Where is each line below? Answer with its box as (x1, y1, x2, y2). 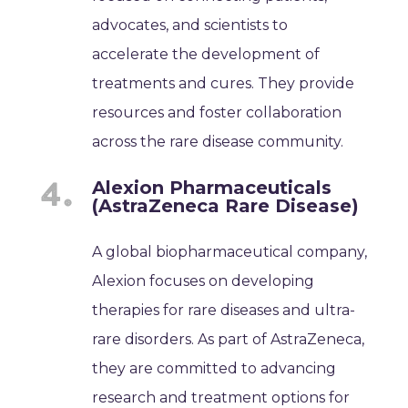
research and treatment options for (92, 388, 351, 406)
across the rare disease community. (92, 132, 344, 150)
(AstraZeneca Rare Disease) (92, 194, 360, 217)
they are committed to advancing (92, 359, 337, 377)
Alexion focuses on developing (92, 271, 315, 290)
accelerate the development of (92, 45, 321, 63)
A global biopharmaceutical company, (92, 242, 368, 260)
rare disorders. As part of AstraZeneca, (92, 330, 365, 348)
